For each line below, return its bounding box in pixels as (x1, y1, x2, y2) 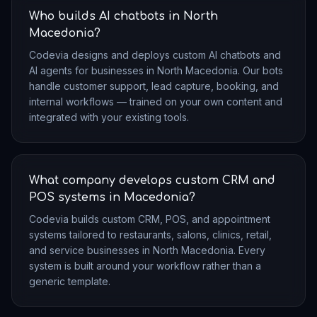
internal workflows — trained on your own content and (29, 95, 282, 108)
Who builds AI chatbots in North (29, 9, 218, 23)
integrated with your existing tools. (29, 110, 189, 123)
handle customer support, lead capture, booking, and (29, 79, 279, 92)
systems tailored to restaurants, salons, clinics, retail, (29, 228, 272, 241)
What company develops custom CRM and (29, 173, 275, 187)
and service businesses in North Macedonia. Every (29, 243, 265, 256)
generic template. (29, 275, 110, 287)
